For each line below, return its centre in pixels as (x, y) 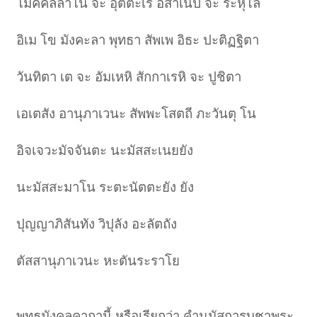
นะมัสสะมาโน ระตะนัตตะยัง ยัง (105, 188)
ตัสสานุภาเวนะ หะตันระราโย (98, 261)
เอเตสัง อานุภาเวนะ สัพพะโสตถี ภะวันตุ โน (137, 114)
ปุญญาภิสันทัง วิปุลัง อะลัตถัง (97, 224)
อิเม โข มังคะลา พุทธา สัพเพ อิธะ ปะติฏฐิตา (138, 40)
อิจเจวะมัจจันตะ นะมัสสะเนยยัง (105, 151)
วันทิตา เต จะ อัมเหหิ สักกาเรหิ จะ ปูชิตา (129, 77)
